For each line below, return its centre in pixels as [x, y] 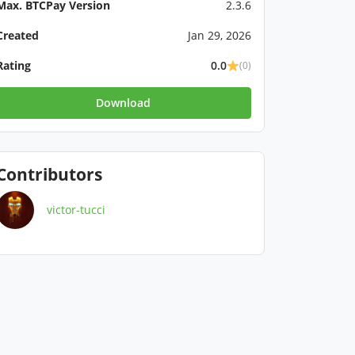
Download [124, 103]
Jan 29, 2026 [219, 35]
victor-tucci [76, 210]
